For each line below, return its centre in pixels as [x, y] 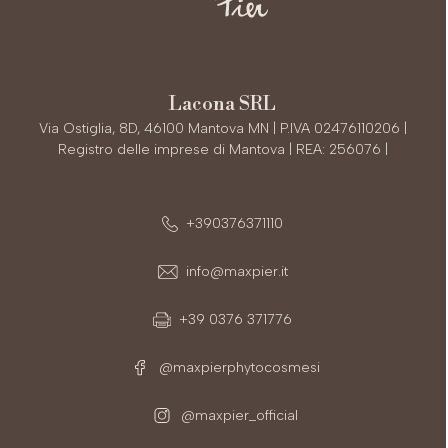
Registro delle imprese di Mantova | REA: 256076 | [222, 149]
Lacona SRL [223, 103]
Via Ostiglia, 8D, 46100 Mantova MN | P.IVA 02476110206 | [222, 128]
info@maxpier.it [236, 271]
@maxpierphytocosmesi [238, 367]
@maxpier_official [238, 415]
